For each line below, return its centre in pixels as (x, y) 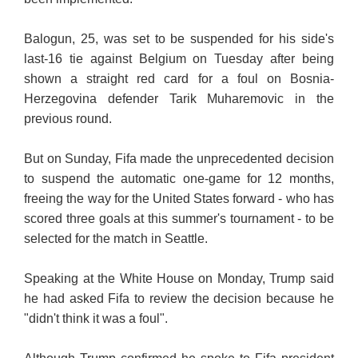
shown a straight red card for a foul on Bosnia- (179, 79)
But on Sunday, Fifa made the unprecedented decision (179, 159)
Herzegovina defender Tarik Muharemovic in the (179, 99)
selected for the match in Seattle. (116, 239)
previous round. (68, 119)
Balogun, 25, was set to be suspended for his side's (179, 39)
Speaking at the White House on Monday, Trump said (179, 279)
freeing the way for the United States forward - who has (179, 199)
